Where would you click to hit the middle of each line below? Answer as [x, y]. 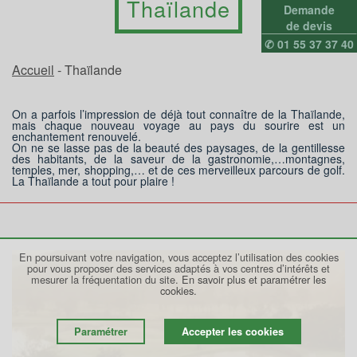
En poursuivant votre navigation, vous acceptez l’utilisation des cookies [178, 257]
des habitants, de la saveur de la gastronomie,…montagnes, [178, 159]
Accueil [33, 70]
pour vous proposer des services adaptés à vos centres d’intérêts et [178, 268]
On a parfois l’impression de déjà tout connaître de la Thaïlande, [178, 114]
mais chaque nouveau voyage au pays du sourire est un [178, 125]
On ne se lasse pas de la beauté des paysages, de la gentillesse [178, 147]
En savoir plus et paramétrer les [254, 279]
